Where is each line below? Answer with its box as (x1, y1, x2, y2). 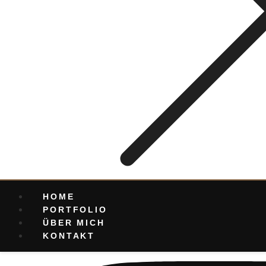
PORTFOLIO (43, 205, 107, 214)
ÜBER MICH (43, 218, 105, 227)
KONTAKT (43, 231, 96, 240)
